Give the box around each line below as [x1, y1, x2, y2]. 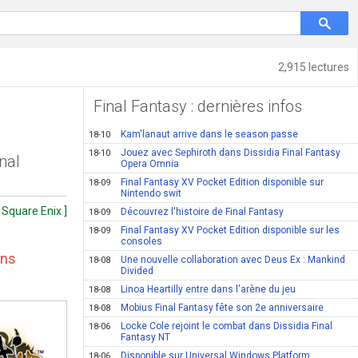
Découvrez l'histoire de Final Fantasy [121, 206, 284, 217]
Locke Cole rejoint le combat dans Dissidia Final [121, 320, 333, 332]
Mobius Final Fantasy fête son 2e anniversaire [121, 302, 324, 313]
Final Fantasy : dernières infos [93, 97, 303, 116]
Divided [121, 265, 154, 276]
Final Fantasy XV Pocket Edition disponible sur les [121, 225, 340, 236]
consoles [121, 236, 163, 247]
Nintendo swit [121, 188, 182, 199]
